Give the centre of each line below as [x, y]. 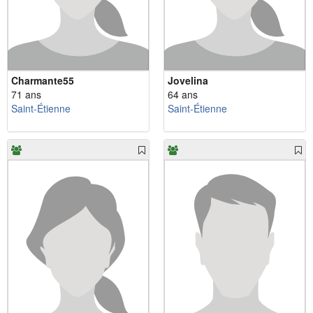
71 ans [26, 94]
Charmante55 [43, 80]
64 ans [183, 94]
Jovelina [188, 80]
